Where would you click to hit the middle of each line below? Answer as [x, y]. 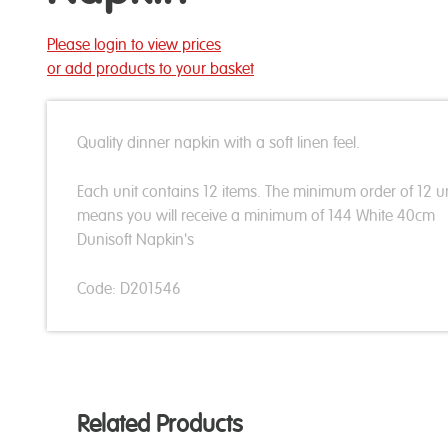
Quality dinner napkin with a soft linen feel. [218, 142]
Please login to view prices [134, 44]
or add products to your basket [150, 68]
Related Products [160, 424]
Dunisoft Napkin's [135, 239]
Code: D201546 [129, 288]
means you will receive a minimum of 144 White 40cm [256, 215]
